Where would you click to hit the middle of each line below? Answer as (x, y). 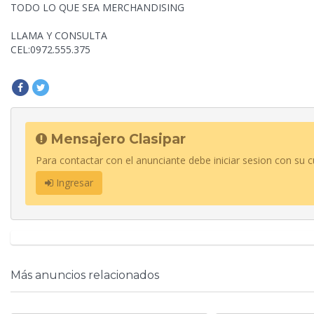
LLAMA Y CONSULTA (59, 36)
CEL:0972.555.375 (50, 50)
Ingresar (73, 183)
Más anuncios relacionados (85, 275)
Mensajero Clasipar (116, 139)
